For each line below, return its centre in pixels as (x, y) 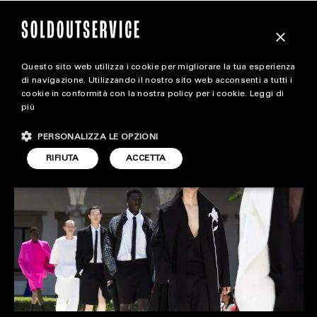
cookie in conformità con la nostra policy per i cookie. (136, 94)
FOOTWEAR (158, 173)
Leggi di (267, 94)
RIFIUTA (63, 158)
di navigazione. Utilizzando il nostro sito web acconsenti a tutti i (157, 81)
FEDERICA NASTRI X (88, 95)
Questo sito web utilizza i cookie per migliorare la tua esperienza (158, 67)
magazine (158, 85)
